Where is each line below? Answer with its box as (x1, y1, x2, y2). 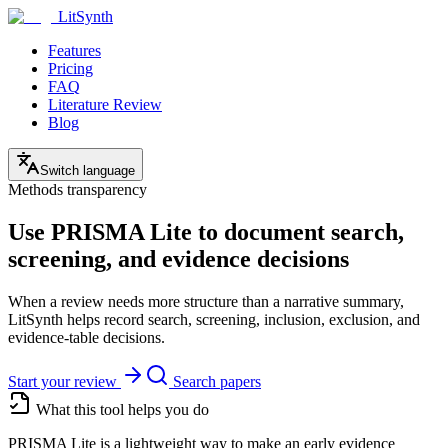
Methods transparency (8, 181, 147, 198)
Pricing (48, 60, 93, 77)
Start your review (8, 372, 117, 390)
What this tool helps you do (36, 400, 209, 418)
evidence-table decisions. (8, 328, 165, 346)
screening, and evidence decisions (8, 245, 349, 272)
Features (48, 42, 101, 59)
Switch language (40, 163, 135, 178)
